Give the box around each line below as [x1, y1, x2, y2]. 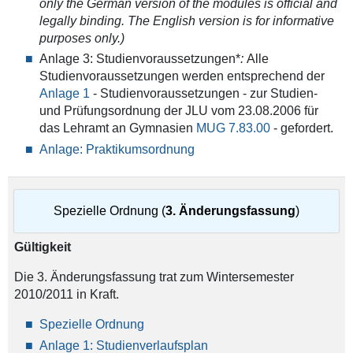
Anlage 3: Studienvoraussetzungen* [39, 52, 240, 66]
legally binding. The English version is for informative [39, 13, 334, 28]
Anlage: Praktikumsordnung [39, 142, 195, 156]
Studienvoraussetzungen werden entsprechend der [39, 69, 325, 84]
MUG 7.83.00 [195, 121, 270, 136]
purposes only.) [39, 31, 124, 45]
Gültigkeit [13, 240, 71, 255]
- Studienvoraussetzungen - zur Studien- [89, 87, 318, 101]
